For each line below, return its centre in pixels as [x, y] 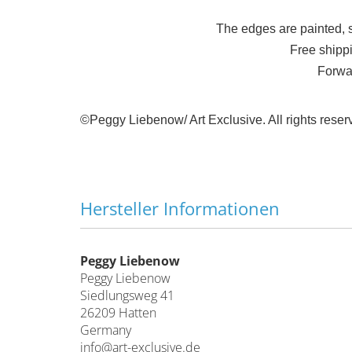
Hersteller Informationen [180, 208]
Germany [106, 330]
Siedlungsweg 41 [127, 295]
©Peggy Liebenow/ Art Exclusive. [173, 120]
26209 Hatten [118, 313]
